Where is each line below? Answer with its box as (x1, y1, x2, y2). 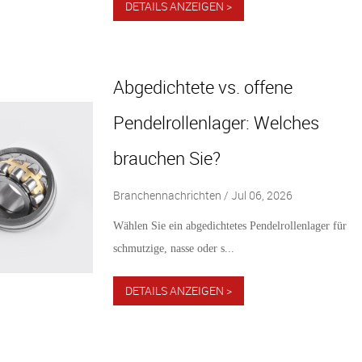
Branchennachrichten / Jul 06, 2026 (112, 187, 293, 203)
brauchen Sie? (112, 145, 221, 170)
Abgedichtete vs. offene (112, 74, 293, 99)
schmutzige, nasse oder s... (112, 242, 234, 255)
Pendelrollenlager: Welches (112, 110, 319, 134)
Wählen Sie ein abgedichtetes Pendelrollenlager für (112, 219, 347, 232)
